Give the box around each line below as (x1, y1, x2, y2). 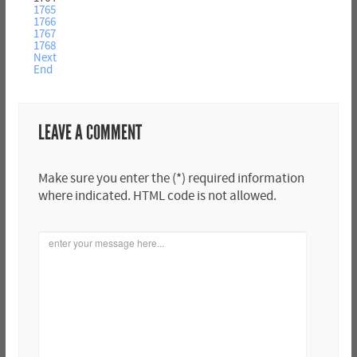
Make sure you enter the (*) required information (37, 171, 304, 186)
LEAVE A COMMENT (37, 120, 142, 146)
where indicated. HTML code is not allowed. (37, 188, 277, 203)
